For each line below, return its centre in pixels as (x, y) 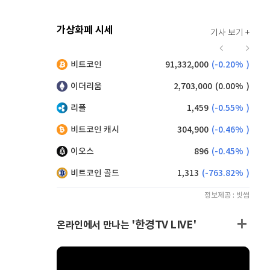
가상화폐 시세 (85, 30)
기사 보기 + (230, 33)
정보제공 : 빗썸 (227, 195)
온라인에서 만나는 (94, 225)
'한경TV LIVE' (164, 225)
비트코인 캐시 (95, 130)
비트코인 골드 (95, 173)
